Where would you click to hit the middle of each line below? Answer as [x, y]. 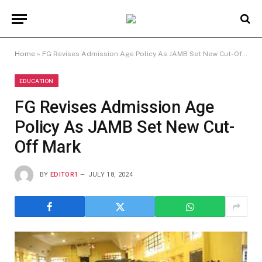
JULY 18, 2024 [110, 174]
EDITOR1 [64, 174]
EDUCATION [37, 81]
